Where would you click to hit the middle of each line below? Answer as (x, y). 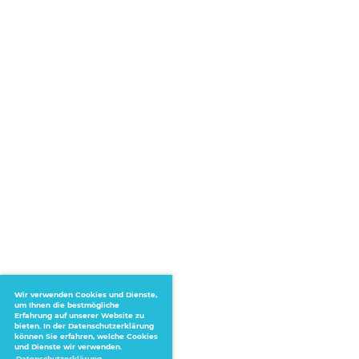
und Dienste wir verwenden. (68, 346)
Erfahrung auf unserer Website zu (79, 315)
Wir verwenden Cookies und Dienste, (85, 294)
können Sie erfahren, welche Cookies (86, 336)
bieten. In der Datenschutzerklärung (84, 325)
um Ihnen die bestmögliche (67, 305)
